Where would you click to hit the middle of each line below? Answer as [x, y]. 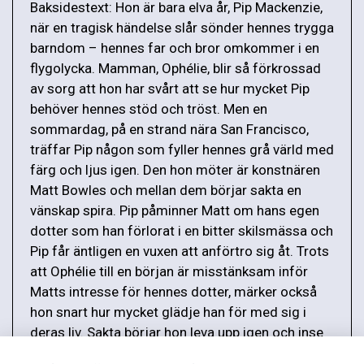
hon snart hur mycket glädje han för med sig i [168, 312]
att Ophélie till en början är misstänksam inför [169, 271]
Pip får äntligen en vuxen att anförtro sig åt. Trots [180, 251]
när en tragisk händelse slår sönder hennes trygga [182, 27]
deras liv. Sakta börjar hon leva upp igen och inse [177, 332]
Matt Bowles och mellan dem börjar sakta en [166, 190]
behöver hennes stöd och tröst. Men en [149, 108]
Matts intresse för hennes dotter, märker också [173, 291]
